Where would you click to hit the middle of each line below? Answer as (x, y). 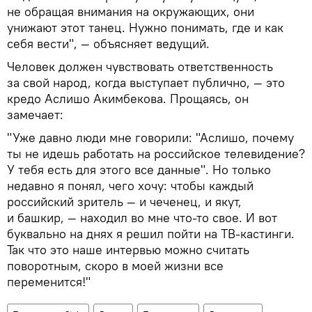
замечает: (35, 115)
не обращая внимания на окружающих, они (131, 12)
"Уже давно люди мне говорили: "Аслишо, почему (150, 138)
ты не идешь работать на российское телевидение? (156, 154)
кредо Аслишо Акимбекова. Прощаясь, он (128, 99)
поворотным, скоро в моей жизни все (115, 266)
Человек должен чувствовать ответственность (140, 67)
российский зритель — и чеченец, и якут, (124, 202)
